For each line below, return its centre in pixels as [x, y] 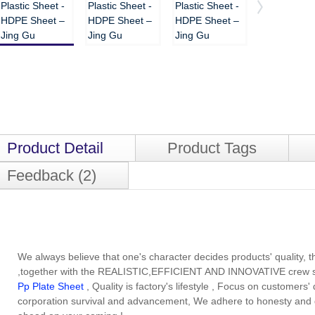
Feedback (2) [52, 175]
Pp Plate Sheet [51, 286]
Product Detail [55, 148]
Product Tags [212, 148]
